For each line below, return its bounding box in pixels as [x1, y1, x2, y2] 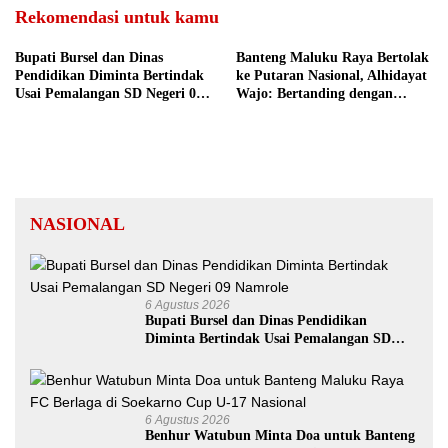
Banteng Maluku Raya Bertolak [236, 49, 429, 65]
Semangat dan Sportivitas [236, 103, 393, 119]
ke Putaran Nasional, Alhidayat [236, 67, 427, 83]
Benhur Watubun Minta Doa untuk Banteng [145, 427, 415, 443]
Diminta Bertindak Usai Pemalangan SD [145, 330, 391, 346]
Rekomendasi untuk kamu [15, 6, 219, 27]
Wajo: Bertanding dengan [236, 85, 393, 101]
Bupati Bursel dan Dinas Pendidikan [145, 312, 367, 328]
